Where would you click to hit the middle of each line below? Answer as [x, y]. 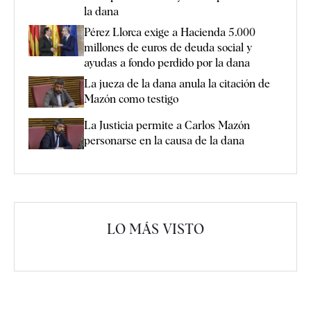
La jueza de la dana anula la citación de [177, 83]
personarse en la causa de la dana [164, 140]
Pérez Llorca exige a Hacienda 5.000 [170, 32]
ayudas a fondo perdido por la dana [167, 62]
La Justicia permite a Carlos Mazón [167, 125]
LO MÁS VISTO [155, 229]
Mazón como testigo [131, 99]
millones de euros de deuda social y [168, 47]
